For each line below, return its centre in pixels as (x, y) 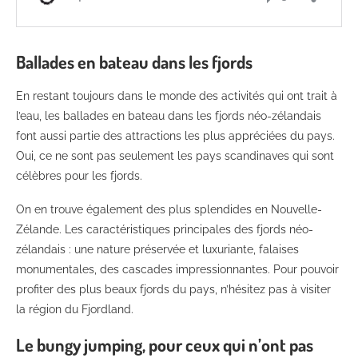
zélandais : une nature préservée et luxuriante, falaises (157, 250)
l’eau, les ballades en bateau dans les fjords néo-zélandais (169, 116)
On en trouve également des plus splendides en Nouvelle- (169, 210)
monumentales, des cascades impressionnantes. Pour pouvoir (177, 270)
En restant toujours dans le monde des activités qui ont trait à (177, 96)
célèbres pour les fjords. (79, 176)
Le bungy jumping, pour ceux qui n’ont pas (165, 345)
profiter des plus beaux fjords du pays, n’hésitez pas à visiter (173, 290)
